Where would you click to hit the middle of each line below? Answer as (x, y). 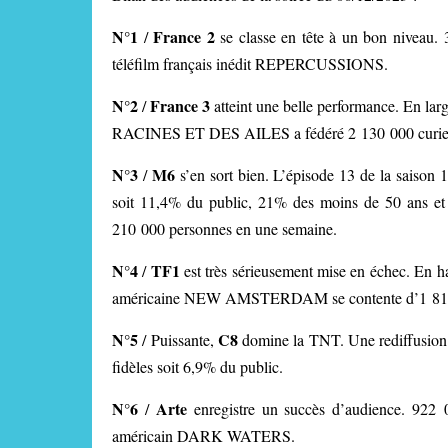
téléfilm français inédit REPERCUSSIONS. (250, 63)
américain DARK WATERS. (203, 435)
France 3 (182, 105)
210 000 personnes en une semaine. (224, 228)
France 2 (187, 36)
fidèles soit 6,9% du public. (197, 366)
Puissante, (184, 339)
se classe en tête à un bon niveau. (332, 36)
